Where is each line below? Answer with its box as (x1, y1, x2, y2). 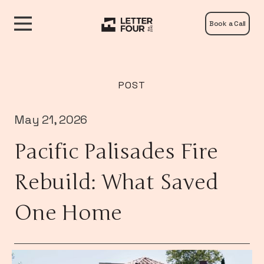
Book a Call (209, 19, 246, 28)
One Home (14, 200, 122, 226)
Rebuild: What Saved (14, 170, 219, 195)
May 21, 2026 (14, 112, 87, 127)
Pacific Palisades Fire (14, 139, 218, 164)
